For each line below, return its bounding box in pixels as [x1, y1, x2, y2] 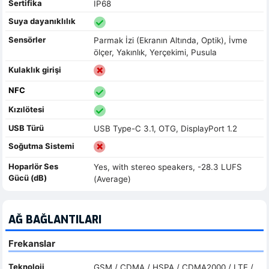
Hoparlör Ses [8, 161, 58, 171]
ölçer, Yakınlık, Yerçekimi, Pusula [93, 47, 217, 58]
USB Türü [8, 122, 44, 133]
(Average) [93, 174, 131, 184]
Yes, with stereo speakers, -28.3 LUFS [93, 162, 242, 172]
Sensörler [8, 35, 46, 45]
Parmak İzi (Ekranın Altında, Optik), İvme [93, 35, 247, 46]
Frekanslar [8, 237, 55, 249]
